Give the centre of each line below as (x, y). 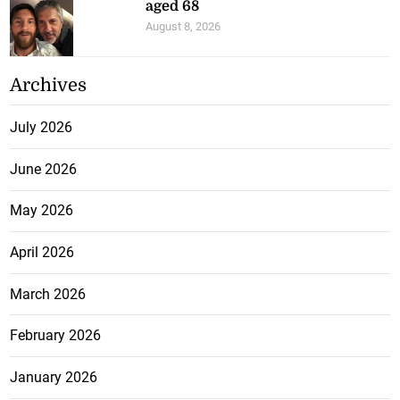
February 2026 (56, 336)
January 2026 (54, 377)
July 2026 (42, 128)
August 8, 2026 (183, 27)
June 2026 (44, 169)
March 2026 (48, 294)
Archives (49, 86)
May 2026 (42, 211)
